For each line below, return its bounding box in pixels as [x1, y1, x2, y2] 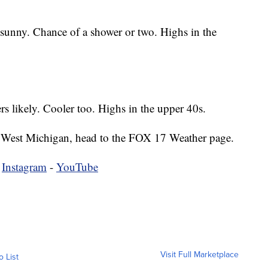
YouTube [56, 159, 98, 175]
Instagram [2, 159, 47, 175]
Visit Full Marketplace [160, 248, 239, 261]
